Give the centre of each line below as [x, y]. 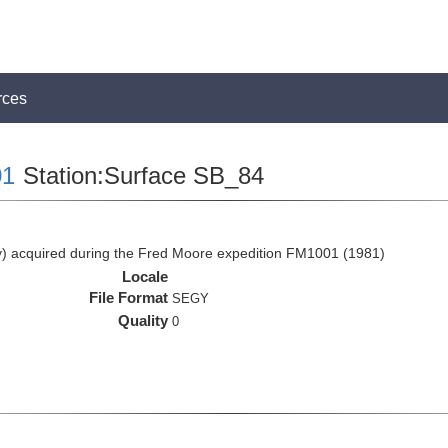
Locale [145, 276]
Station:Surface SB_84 [139, 175]
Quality [143, 320]
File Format [129, 297]
